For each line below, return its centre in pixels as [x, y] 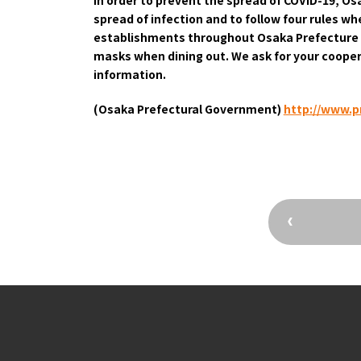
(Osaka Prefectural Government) [187, 108]
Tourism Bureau [308, 49]
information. [129, 74]
